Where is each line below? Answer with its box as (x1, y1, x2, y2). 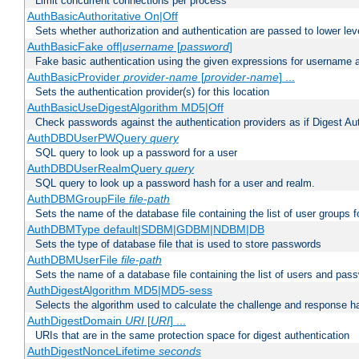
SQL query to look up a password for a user (35, 147, 237, 159)
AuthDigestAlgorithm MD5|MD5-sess (26, 284, 212, 297)
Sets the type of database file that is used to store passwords (35, 238, 321, 251)
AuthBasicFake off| (26, 40, 123, 54)
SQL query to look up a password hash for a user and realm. (35, 177, 315, 190)
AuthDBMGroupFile (26, 192, 129, 206)
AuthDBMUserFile (26, 253, 121, 267)
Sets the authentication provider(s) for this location (35, 86, 269, 99)
